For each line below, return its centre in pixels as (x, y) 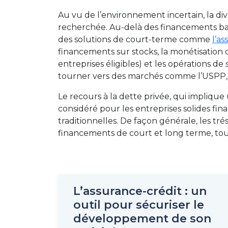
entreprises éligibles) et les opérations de (142, 64)
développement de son (142, 219)
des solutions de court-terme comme (135, 39)
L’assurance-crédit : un (140, 191)
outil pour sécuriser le (139, 205)
